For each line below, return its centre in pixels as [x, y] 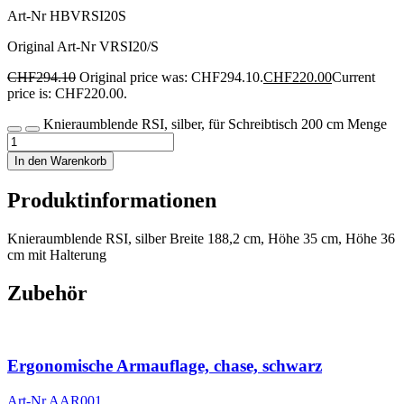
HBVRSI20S [88, 16]
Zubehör [47, 293]
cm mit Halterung [57, 254]
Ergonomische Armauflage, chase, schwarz [165, 366]
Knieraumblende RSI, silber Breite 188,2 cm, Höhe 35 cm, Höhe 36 [201, 238]
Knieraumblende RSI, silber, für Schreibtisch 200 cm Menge [215, 124]
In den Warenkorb [60, 161]
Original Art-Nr [53, 47]
